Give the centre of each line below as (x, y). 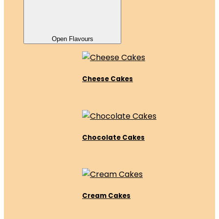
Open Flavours (72, 39)
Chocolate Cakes (113, 137)
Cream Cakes (106, 196)
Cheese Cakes (108, 79)
